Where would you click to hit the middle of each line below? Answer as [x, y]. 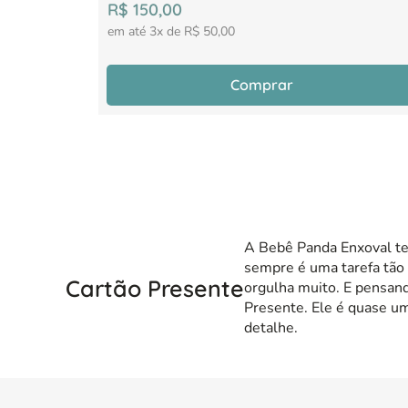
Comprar [262, 84]
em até [128, 31]
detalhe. [271, 328]
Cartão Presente [155, 288]
